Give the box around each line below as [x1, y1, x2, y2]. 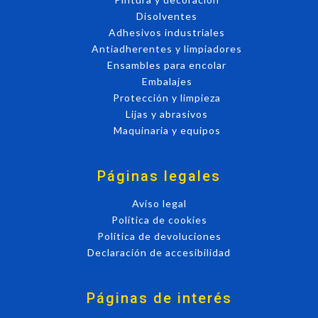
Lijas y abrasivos [126, 107, 208, 120]
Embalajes [141, 75, 192, 87]
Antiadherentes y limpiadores [92, 42, 242, 55]
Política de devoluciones [97, 229, 221, 242]
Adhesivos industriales [109, 26, 225, 38]
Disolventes [136, 9, 197, 22]
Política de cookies [111, 213, 207, 226]
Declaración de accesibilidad [87, 246, 231, 258]
